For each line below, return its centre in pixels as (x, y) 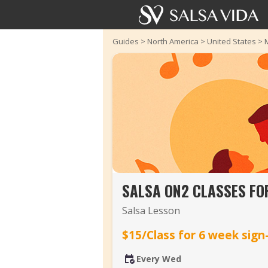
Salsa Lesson (151, 211)
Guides (126, 41)
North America (173, 41)
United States (232, 41)
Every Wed (159, 259)
